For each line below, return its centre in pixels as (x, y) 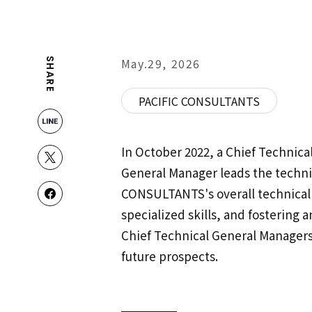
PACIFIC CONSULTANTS (199, 101)
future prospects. (169, 256)
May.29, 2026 (161, 63)
